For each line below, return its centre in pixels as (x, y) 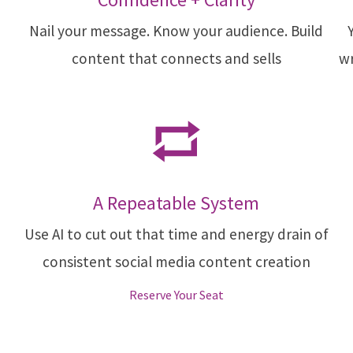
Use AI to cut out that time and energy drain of (176, 234)
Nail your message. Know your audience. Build (176, 31)
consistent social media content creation (176, 262)
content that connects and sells (176, 58)
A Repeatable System (176, 203)
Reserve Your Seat (176, 295)
